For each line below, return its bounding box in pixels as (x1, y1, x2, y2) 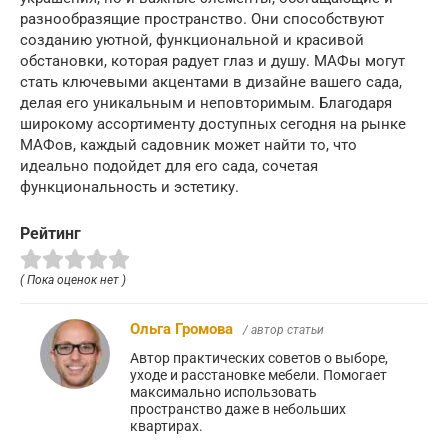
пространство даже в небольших (130, 401, 346, 418)
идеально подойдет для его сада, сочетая (20, 156, 318, 175)
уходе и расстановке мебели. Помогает (130, 367, 387, 384)
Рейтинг (20, 223, 81, 243)
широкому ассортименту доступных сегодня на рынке (20, 114, 406, 133)
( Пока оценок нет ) (20, 273, 126, 288)
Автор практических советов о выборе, (130, 350, 388, 367)
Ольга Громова (130, 320, 233, 339)
